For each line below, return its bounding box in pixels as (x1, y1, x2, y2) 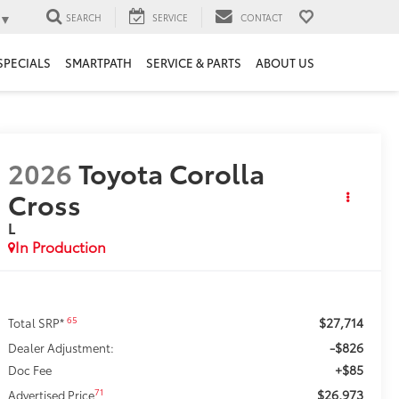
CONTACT (240, 10, 282, 24)
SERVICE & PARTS (146, 54, 241, 71)
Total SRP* (8, 314, 68, 331)
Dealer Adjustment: (8, 339, 115, 356)
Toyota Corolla (78, 153, 265, 192)
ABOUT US (256, 54, 314, 71)
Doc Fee (8, 362, 53, 379)
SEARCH (66, 10, 102, 24)
